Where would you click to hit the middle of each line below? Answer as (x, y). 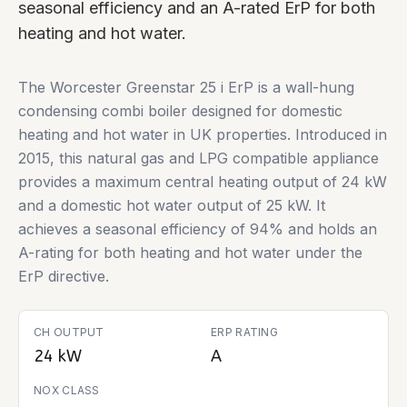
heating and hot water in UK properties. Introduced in (203, 134)
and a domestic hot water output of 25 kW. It (172, 205)
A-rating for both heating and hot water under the (190, 253)
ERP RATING (244, 332)
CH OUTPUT (69, 332)
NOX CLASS (67, 390)
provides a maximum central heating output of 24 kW (203, 182)
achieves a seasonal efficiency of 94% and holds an (198, 229)
